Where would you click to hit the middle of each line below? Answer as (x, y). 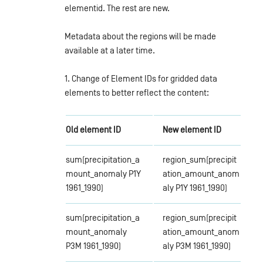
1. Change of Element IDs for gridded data (141, 78)
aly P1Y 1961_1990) (195, 187)
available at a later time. (109, 50)
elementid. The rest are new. (117, 8)
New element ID (192, 129)
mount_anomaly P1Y (103, 173)
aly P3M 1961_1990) (196, 245)
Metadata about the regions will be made (140, 36)
